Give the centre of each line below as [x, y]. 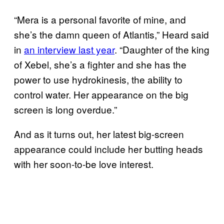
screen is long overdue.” [65, 109]
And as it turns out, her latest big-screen [99, 133]
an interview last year [69, 49]
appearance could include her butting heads [108, 148]
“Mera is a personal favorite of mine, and [100, 19]
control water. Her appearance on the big [101, 94]
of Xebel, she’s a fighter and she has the [100, 64]
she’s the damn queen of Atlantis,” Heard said [111, 34]
